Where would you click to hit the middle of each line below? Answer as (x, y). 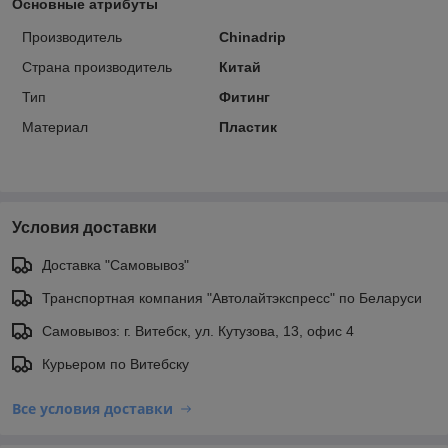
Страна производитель (97, 66)
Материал (55, 126)
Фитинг (244, 96)
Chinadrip (252, 36)
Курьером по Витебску (115, 363)
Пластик (247, 126)
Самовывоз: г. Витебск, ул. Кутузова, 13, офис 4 (198, 330)
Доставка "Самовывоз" (115, 264)
